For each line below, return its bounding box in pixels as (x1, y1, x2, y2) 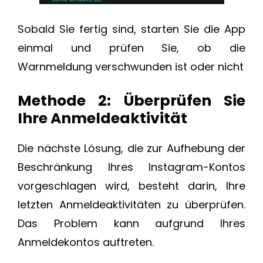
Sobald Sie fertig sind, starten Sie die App (18, 22, 245, 37)
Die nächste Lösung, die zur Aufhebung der (18, 141, 245, 156)
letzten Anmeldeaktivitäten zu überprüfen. (18, 197, 245, 213)
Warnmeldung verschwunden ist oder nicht (18, 59, 244, 75)
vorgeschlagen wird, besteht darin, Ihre (18, 178, 245, 194)
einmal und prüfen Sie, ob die (18, 41, 245, 56)
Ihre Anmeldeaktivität (18, 108, 187, 129)
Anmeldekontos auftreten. (18, 235, 154, 250)
